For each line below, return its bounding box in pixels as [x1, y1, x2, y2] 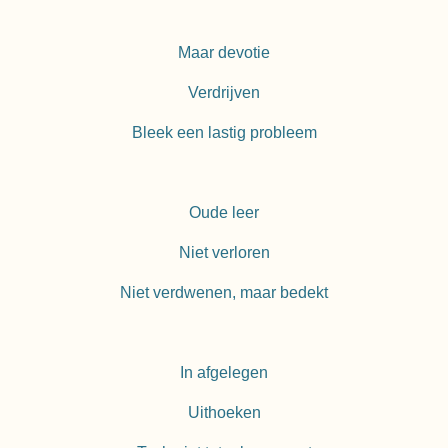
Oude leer [189, 204, 259, 222]
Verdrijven [188, 84, 260, 102]
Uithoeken [187, 404, 261, 422]
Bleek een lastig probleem [131, 124, 317, 142]
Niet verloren [178, 244, 270, 262]
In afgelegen [180, 364, 268, 382]
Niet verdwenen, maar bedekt [120, 284, 328, 302]
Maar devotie [178, 44, 270, 62]
